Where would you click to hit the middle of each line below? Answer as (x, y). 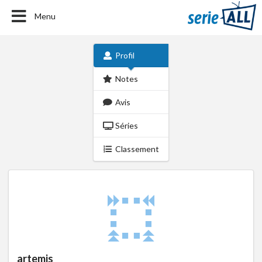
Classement (137, 149)
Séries (127, 125)
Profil (125, 55)
